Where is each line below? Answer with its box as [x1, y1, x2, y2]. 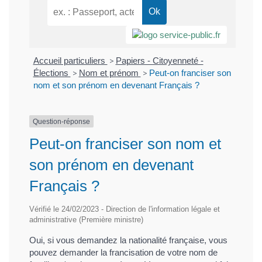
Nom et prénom [78, 67, 141, 78]
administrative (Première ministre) [29, 215, 143, 224]
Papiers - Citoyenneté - [115, 55, 204, 65]
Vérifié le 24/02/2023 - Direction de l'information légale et [29, 204, 220, 213]
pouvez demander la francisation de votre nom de [29, 247, 218, 257]
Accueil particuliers [33, 55, 108, 65]
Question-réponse [33, 117, 90, 126]
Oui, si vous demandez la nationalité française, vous [29, 235, 227, 245]
